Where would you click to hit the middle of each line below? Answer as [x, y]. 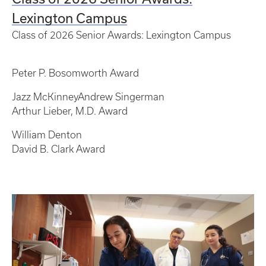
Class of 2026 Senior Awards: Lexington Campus [121, 35]
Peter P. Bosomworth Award [75, 73]
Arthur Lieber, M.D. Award [70, 111]
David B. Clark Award [58, 149]
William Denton [47, 134]
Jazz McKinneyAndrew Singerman [88, 96]
